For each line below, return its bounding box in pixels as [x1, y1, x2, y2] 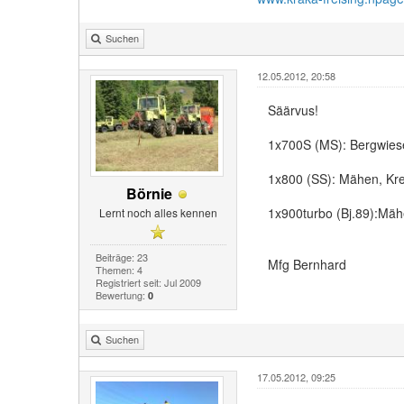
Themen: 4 [95, 262, 142, 277]
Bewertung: [95, 287, 148, 302]
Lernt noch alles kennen [98, 204, 217, 220]
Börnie [125, 182, 172, 204]
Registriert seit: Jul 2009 [95, 274, 201, 289]
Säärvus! [267, 100, 318, 119]
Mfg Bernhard [267, 255, 346, 274]
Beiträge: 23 [95, 249, 148, 264]
